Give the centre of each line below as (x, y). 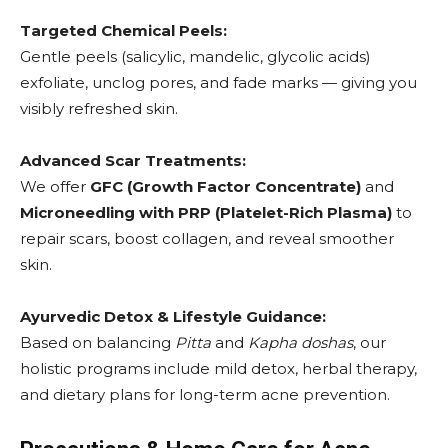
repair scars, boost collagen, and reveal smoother (207, 238)
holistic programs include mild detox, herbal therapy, (218, 368)
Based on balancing (97, 342)
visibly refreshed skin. (99, 108)
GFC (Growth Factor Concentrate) (225, 186)
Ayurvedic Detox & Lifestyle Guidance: (173, 316)
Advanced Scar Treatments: (133, 160)
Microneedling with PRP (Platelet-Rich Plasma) (206, 212)
